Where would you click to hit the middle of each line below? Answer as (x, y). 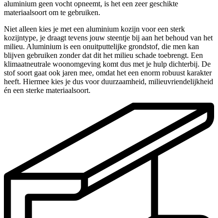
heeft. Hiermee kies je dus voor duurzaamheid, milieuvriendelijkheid (109, 81)
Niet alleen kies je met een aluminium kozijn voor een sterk (94, 29)
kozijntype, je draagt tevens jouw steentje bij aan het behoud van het (108, 37)
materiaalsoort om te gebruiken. (52, 12)
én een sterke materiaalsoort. (47, 90)
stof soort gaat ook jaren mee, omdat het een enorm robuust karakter (108, 73)
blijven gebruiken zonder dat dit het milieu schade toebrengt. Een (103, 55)
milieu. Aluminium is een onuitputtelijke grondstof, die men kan (101, 46)
